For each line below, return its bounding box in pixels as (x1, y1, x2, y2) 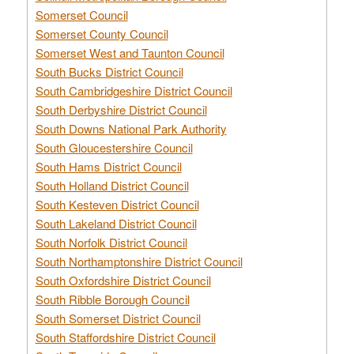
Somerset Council (35, 6, 128, 23)
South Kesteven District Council (35, 195, 199, 213)
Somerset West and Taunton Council (35, 43, 224, 61)
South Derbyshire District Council (35, 100, 207, 118)
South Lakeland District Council (35, 214, 197, 232)
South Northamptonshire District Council (35, 252, 243, 269)
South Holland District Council (35, 176, 189, 194)
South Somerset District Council (35, 309, 201, 326)
